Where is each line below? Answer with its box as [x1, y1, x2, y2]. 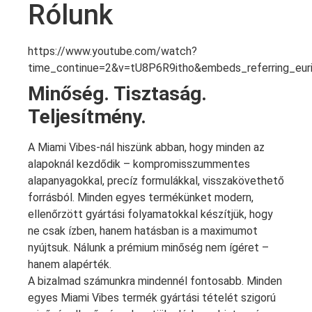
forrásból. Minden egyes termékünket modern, [28, 190, 253, 204]
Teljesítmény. [28, 104, 146, 128]
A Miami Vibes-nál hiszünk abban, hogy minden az [28, 140, 265, 154]
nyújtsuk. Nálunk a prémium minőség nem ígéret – [28, 240, 269, 254]
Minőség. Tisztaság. [28, 81, 207, 105]
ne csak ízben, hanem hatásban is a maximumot [28, 224, 258, 237]
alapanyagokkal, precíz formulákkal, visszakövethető [28, 173, 284, 187]
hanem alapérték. [28, 257, 111, 271]
